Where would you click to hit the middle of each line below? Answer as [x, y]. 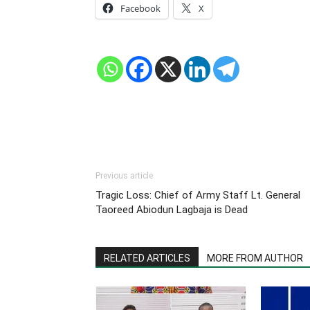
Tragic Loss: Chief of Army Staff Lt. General [198, 195]
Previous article [124, 176]
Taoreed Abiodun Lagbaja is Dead [172, 210]
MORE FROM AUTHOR [255, 258]
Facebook [140, 8]
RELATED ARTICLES [147, 258]
